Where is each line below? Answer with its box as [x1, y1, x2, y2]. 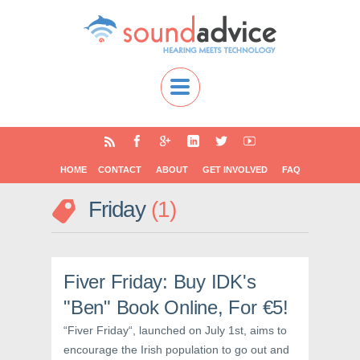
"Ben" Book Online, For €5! [63, 297, 288, 318]
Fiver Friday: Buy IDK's [63, 271, 256, 292]
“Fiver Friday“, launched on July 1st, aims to [63, 324, 287, 337]
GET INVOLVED [202, 165, 268, 174]
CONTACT [97, 165, 141, 174]
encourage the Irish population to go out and [63, 343, 289, 356]
